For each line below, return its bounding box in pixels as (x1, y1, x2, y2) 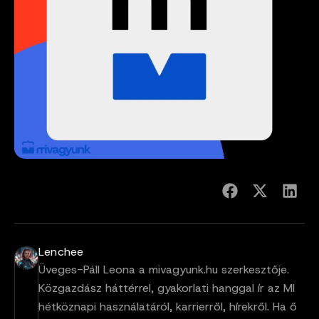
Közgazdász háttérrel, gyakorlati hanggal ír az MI (38, 281, 295, 296)
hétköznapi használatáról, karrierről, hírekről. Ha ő (38, 299, 297, 315)
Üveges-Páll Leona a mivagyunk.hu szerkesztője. (38, 262, 289, 278)
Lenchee (38, 244, 84, 260)
